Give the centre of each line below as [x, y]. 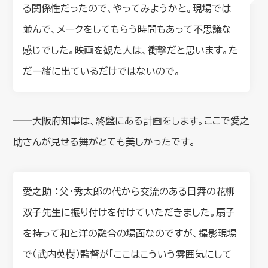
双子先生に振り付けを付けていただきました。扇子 [129, 212]
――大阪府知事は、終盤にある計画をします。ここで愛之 [132, 121]
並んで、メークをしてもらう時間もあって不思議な [127, 29]
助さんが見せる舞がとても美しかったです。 [105, 141]
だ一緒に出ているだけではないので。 [102, 71]
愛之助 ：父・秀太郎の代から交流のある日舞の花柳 [129, 191]
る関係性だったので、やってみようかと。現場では [127, 8]
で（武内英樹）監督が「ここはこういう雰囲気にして [128, 254]
